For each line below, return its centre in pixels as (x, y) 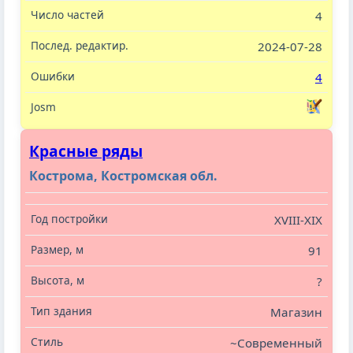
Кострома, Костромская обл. (123, 176)
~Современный (276, 343)
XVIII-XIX (298, 220)
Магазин (296, 312)
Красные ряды (86, 151)
